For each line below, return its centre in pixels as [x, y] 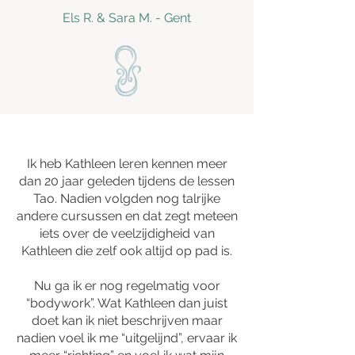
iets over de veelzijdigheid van [127, 233]
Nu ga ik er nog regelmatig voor [127, 286]
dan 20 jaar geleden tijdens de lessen [127, 181]
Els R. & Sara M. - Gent [127, 18]
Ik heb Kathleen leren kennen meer [127, 164]
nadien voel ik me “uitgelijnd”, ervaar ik [127, 338]
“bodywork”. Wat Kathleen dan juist [127, 303]
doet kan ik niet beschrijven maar [127, 321]
